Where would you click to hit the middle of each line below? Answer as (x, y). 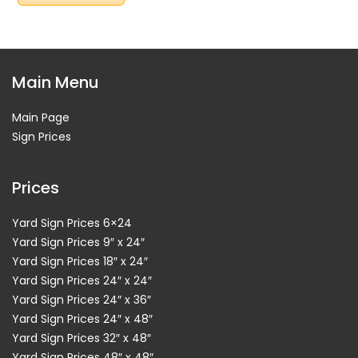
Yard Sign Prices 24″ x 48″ (82, 319)
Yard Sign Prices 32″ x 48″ (82, 338)
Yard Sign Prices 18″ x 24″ (80, 261)
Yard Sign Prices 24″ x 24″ (82, 280)
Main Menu (56, 82)
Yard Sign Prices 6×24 (72, 223)
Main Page (41, 117)
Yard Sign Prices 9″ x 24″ (78, 242)
